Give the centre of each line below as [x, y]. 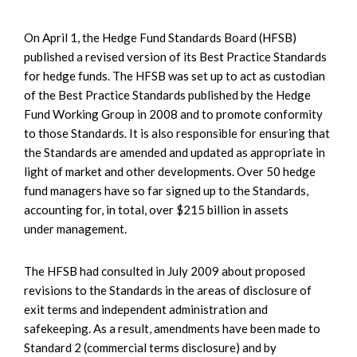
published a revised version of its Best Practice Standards [175, 56]
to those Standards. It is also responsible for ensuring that [177, 133]
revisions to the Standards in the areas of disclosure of [168, 290]
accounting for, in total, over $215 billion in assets [156, 209]
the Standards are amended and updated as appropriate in [175, 152]
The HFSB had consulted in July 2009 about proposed [165, 271]
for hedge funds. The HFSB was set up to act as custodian [175, 75]
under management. [75, 228]
